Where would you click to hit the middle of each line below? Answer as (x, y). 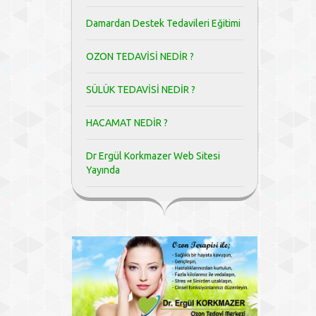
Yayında (103, 170)
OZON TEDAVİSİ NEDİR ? (140, 56)
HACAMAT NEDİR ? (127, 123)
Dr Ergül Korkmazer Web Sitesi (153, 156)
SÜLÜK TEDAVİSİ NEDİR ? (141, 90)
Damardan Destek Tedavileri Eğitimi (163, 23)
